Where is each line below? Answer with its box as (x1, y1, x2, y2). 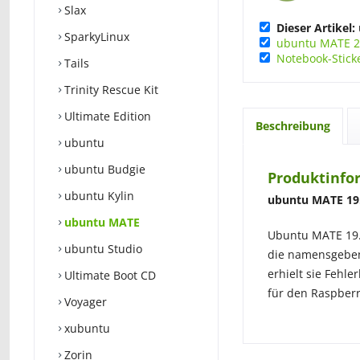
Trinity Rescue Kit (61, 82, 158, 97)
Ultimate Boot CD (61, 268, 156, 283)
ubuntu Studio (61, 241, 142, 256)
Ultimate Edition (61, 108, 151, 124)
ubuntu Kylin (61, 188, 134, 203)
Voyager (61, 294, 107, 309)
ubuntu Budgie (61, 162, 145, 177)
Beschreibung (256, 118, 330, 133)
